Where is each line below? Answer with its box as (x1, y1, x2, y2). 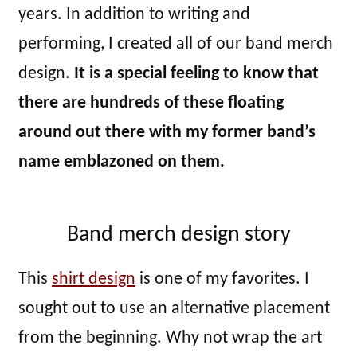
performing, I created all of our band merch (18, 35, 333, 54)
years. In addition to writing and (18, 6, 250, 25)
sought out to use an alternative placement (18, 300, 330, 319)
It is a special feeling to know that (74, 65, 319, 84)
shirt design (52, 270, 135, 289)
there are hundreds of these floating (18, 94, 284, 113)
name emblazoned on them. (18, 153, 225, 172)
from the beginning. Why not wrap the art (18, 329, 322, 348)
